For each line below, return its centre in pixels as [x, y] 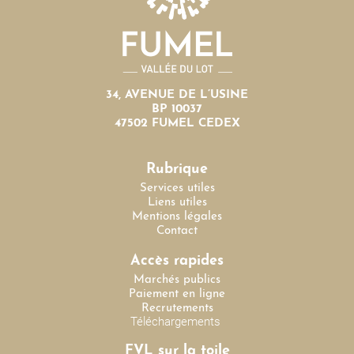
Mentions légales [177, 217]
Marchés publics [177, 280]
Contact [177, 231]
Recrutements [177, 308]
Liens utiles [177, 202]
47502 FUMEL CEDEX [177, 123]
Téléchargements [177, 321]
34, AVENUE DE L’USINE [177, 95]
